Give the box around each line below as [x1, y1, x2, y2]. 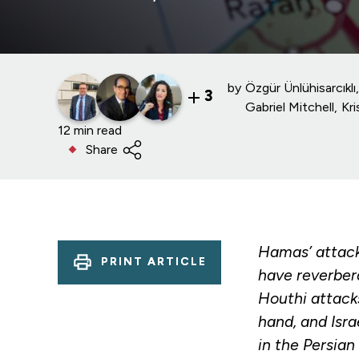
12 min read [58, 122, 122, 138]
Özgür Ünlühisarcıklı [245, 79, 357, 95]
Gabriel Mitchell [245, 99, 335, 115]
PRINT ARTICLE [101, 255, 207, 269]
